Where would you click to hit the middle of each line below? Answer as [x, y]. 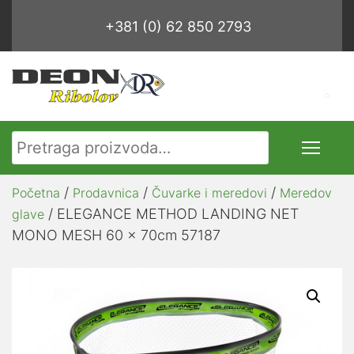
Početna [36, 193]
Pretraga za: [56, 142]
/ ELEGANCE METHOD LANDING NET [171, 214]
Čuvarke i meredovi [209, 193]
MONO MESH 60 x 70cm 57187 [116, 235]
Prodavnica [106, 193]
